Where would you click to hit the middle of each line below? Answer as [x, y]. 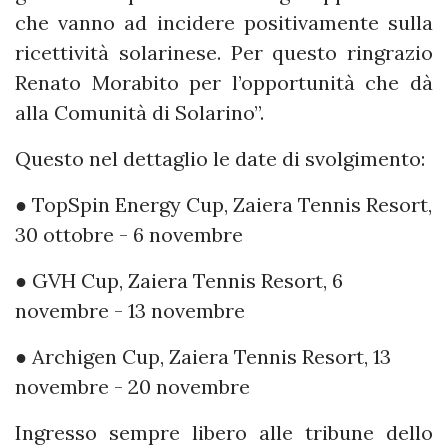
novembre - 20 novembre [132, 387]
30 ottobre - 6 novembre [129, 235]
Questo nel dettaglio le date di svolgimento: [220, 159]
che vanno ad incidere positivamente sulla [224, 23]
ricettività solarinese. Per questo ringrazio [224, 53]
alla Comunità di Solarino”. [139, 113]
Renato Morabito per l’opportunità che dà [224, 83]
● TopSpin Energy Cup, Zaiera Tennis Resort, [223, 205]
